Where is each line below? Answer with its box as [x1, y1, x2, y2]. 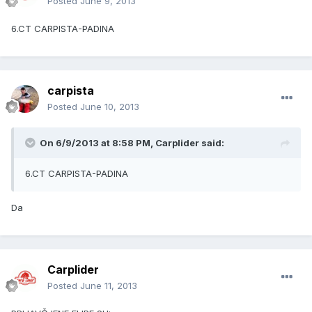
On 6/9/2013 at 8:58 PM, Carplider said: [40, 137, 224, 149]
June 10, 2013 [80, 101, 139, 113]
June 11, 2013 [80, 280, 137, 292]
